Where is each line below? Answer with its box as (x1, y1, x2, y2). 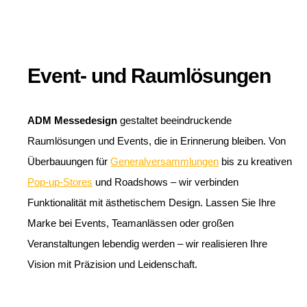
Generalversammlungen (110, 156, 219, 168)
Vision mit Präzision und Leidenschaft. (27, 258, 197, 271)
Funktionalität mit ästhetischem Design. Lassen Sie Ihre (27, 197, 275, 209)
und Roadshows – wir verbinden (93, 176, 238, 188)
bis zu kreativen (219, 156, 292, 168)
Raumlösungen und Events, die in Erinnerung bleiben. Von (27, 135, 286, 147)
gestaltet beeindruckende (117, 114, 232, 127)
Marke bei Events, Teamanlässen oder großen (27, 217, 234, 230)
